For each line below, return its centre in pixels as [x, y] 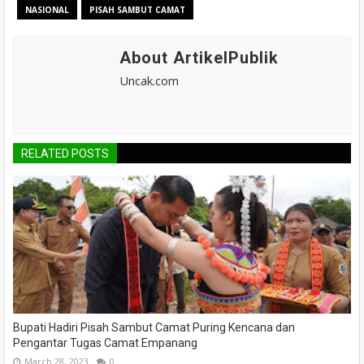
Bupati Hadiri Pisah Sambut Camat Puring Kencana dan [154, 327]
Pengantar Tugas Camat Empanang [105, 342]
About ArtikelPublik [199, 57]
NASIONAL [47, 9]
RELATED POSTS [65, 153]
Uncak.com [149, 80]
